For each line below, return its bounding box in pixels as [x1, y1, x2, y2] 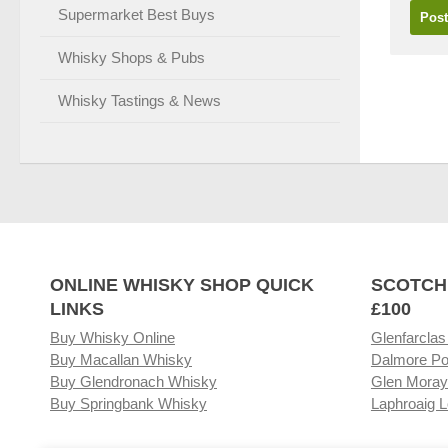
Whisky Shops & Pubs [58, 48, 205, 66]
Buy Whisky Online [50, 328, 175, 346]
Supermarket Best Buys [58, 5, 215, 23]
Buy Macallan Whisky [50, 350, 192, 368]
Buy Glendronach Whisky [50, 372, 217, 390]
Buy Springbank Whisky [50, 394, 207, 412]
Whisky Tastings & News [58, 91, 221, 109]
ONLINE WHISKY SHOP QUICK [50, 274, 314, 295]
